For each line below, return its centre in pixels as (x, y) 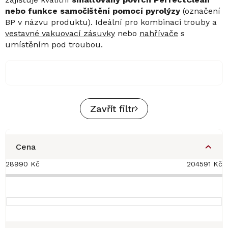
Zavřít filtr (112, 109)
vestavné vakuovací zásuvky (60, 34)
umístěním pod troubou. (54, 45)
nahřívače (159, 34)
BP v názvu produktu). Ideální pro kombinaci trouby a (111, 22)
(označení (200, 11)
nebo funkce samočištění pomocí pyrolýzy (93, 11)
